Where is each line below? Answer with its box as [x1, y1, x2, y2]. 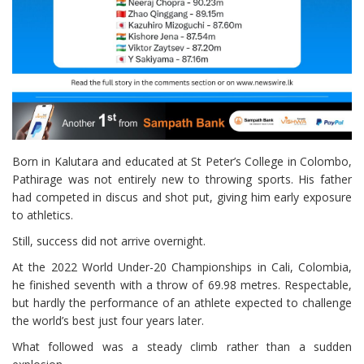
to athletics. [12, 206, 73, 223]
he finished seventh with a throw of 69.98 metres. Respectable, [12, 276, 352, 292]
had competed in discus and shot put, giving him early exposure [12, 188, 352, 205]
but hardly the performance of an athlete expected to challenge [12, 294, 352, 310]
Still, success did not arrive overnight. [12, 232, 206, 249]
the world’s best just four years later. [12, 312, 204, 328]
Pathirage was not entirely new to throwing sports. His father [12, 171, 352, 187]
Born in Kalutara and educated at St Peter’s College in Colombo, [12, 153, 352, 169]
